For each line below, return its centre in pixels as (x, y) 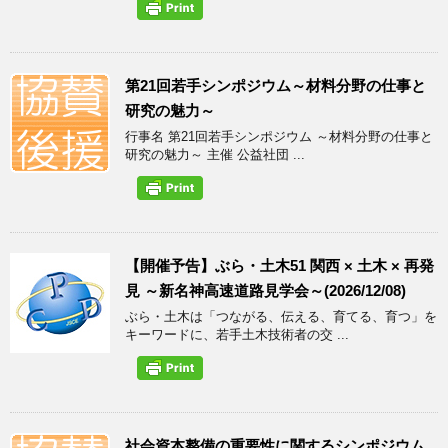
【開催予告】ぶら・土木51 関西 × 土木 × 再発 (279, 265)
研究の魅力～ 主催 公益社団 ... (215, 154)
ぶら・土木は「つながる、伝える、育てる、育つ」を (281, 316)
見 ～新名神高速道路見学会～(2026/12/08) (265, 290)
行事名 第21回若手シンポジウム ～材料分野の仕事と (279, 136)
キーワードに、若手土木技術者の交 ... (237, 334)
